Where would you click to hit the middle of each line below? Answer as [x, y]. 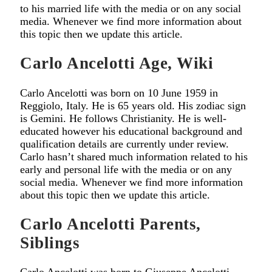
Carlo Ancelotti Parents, [110, 224]
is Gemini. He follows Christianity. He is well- [123, 118]
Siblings [50, 243]
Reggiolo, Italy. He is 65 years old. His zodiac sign [133, 105]
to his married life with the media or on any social [131, 8]
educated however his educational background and [131, 131]
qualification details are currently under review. [124, 144]
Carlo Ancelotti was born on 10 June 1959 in [119, 93]
